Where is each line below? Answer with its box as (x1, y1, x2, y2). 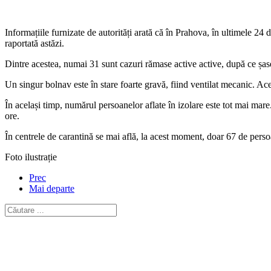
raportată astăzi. (5, 38, 64, 48)
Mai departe (29, 183, 74, 194)
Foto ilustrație (5, 151, 57, 162)
